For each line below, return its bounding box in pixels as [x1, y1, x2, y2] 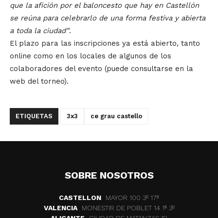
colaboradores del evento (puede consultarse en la [10, 64, 193, 73]
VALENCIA [43, 204, 77, 212]
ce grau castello [91, 112, 142, 120]
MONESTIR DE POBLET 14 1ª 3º [79, 204, 175, 212]
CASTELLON [59, 194, 101, 202]
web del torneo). [10, 77, 69, 86]
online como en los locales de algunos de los [10, 52, 171, 61]
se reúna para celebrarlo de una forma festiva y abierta [10, 14, 205, 23]
